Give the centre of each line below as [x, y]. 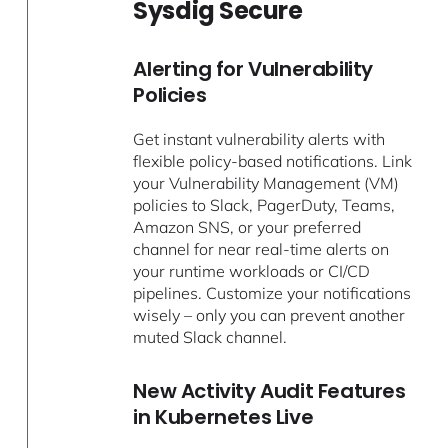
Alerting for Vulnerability [253, 68]
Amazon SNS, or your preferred [247, 226]
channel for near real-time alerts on [261, 248]
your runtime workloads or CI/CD [252, 270]
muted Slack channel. [210, 336]
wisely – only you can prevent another [269, 314]
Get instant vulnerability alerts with [259, 138]
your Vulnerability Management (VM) [266, 182]
